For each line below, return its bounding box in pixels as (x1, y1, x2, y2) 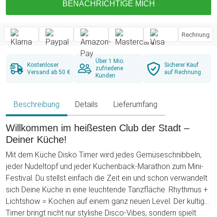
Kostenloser (27, 61, 59, 68)
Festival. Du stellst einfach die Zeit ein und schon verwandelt (6, 173, 207, 183)
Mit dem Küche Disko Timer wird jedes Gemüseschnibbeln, (6, 150, 201, 160)
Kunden (95, 72, 116, 79)
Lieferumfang (113, 100, 157, 109)
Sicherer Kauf (164, 61, 199, 68)
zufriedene (95, 65, 124, 72)
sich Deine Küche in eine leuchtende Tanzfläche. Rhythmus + (6, 185, 208, 195)
